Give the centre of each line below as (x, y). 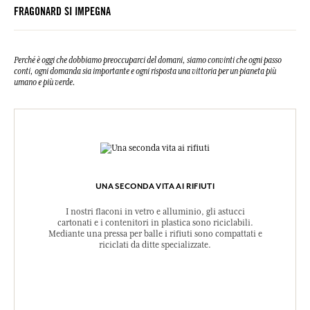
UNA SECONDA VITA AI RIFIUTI (155, 186)
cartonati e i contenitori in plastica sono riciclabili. (155, 223)
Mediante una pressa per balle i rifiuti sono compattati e (155, 234)
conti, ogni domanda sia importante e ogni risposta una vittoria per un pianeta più (145, 72)
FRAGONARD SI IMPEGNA (62, 13)
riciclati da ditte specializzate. (155, 245)
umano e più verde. (45, 83)
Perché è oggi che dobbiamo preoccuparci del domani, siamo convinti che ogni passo (148, 61)
